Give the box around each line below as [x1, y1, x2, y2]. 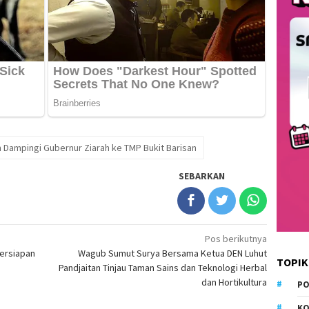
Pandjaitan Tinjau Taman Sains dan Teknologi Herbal [59, 261, 268, 274]
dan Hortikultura [201, 275, 268, 288]
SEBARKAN [179, 169, 226, 182]
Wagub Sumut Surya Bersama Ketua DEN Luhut [78, 246, 268, 259]
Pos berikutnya [205, 232, 268, 245]
